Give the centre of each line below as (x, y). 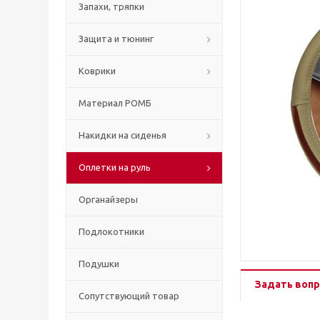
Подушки (99, 264)
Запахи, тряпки (111, 6)
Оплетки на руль (115, 167)
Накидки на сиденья (122, 135)
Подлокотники (111, 231)
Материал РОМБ (115, 103)
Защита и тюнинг (116, 39)
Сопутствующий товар (129, 296)
